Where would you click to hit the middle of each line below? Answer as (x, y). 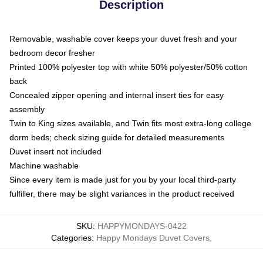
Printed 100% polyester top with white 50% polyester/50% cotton (129, 67)
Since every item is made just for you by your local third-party (123, 179)
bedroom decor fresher (52, 53)
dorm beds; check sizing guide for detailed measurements (117, 137)
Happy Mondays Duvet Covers (153, 237)
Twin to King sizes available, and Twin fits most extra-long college (130, 123)
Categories (71, 237)
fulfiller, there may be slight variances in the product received (122, 193)
